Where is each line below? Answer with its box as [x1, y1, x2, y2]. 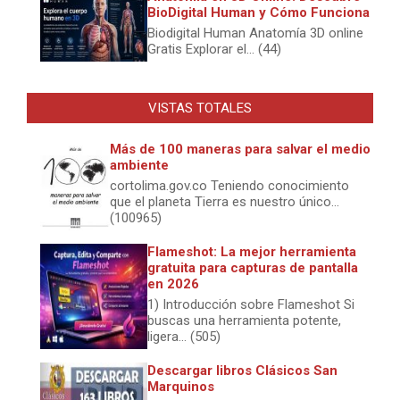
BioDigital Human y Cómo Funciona [147, 4, 370, 21]
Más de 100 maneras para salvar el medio [110, 141, 371, 158]
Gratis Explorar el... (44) [147, 41, 281, 58]
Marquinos [147, 379, 214, 396]
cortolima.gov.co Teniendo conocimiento [110, 178, 349, 195]
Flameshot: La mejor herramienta [147, 244, 356, 261]
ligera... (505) [147, 329, 221, 346]
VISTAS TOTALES [148, 100, 252, 117]
